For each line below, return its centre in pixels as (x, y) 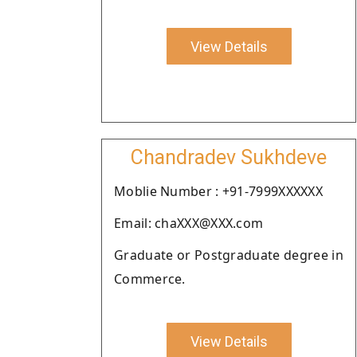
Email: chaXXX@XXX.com (189, 223)
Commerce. (150, 279)
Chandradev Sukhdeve (229, 157)
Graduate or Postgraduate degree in (229, 255)
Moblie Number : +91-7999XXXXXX (218, 191)
